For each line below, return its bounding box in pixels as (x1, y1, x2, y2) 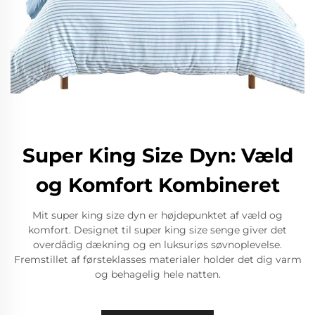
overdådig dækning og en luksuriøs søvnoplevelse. (33, 238, 282, 251)
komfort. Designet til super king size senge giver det (28, 224, 287, 236)
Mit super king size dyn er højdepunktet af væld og (32, 209, 283, 221)
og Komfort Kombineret (35, 173, 280, 197)
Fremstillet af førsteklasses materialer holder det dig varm (13, 253, 302, 266)
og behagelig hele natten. (94, 268, 221, 281)
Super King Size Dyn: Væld (22, 143, 293, 167)
